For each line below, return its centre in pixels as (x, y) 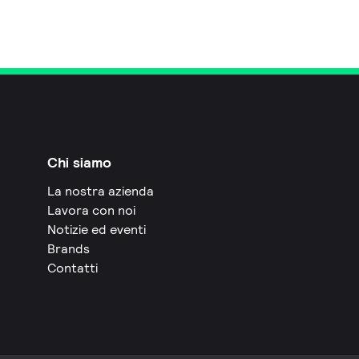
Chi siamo (80, 162)
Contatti (73, 268)
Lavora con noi (92, 210)
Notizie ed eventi (97, 229)
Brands (69, 248)
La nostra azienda (101, 191)
